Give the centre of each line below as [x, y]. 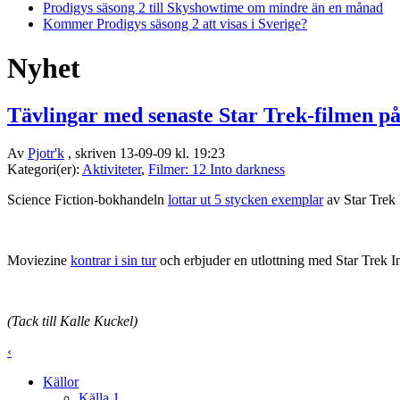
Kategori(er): [45, 170]
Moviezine [39, 261]
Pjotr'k [46, 154]
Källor [61, 382]
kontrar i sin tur [113, 261]
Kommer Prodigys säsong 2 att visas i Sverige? [175, 24]
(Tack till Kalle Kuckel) [72, 321]
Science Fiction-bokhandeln [87, 200]
